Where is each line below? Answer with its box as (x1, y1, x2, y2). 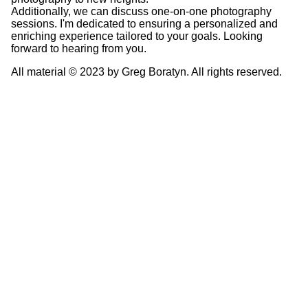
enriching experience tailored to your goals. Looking (11, 30, 263, 42)
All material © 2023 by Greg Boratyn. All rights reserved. (11, 66, 282, 78)
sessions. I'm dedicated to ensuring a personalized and (11, 18, 278, 30)
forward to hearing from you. (11, 43, 146, 54)
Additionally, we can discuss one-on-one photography (11, 5, 272, 17)
